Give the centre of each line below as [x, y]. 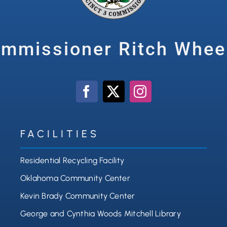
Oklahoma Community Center [75, 178]
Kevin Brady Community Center [78, 196]
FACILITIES [60, 134]
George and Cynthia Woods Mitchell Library [100, 214]
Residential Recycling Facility [72, 161]
